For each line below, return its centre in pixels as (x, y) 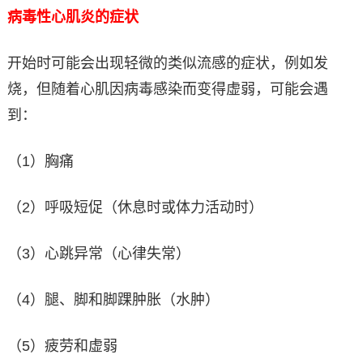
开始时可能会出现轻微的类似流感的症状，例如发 (167, 63)
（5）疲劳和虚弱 (62, 346)
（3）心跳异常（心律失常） (98, 253)
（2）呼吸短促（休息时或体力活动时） (135, 207)
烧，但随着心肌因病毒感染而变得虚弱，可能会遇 (167, 89)
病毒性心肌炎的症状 (73, 17)
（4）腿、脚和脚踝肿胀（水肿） (113, 299)
